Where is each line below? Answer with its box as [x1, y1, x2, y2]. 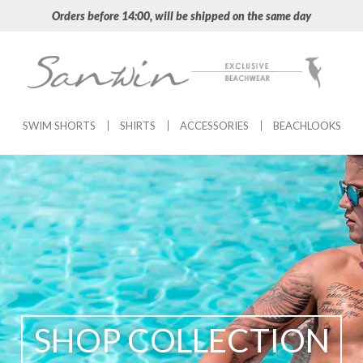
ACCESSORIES [179, 119, 249, 132]
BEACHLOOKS [272, 119, 341, 132]
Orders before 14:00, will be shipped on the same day [52, 9, 311, 23]
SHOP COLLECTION [33, 320, 330, 361]
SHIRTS [119, 119, 156, 132]
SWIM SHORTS [22, 119, 96, 132]
